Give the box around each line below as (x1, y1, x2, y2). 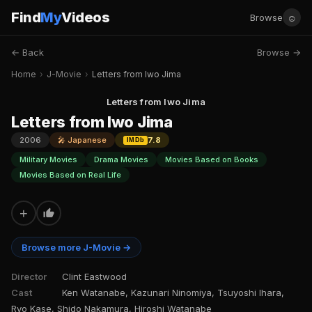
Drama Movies (94, 155, 148, 164)
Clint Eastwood (62, 271, 127, 282)
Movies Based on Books (165, 155, 258, 164)
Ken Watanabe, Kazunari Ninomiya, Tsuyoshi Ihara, (62, 287, 284, 298)
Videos (61, 9, 109, 26)
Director (11, 271, 47, 282)
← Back (11, 47, 44, 58)
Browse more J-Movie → (22, 242, 131, 253)
